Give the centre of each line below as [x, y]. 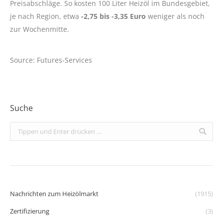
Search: [21, 128]
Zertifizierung [30, 211]
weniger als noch [176, 16]
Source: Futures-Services [51, 60]
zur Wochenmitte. [40, 29]
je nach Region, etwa [46, 16]
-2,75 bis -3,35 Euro [114, 16]
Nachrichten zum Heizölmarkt [54, 194]
